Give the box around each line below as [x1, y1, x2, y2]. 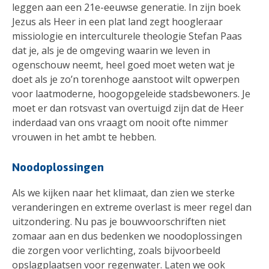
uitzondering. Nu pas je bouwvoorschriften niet [12, 215, 226, 229]
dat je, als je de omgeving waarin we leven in [12, 43, 210, 57]
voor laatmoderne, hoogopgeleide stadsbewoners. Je [12, 86, 250, 100]
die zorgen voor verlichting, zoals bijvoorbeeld [12, 244, 220, 258]
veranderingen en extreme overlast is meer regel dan [12, 201, 252, 214]
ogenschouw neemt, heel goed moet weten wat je [12, 58, 235, 71]
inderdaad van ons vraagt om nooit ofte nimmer [12, 115, 228, 129]
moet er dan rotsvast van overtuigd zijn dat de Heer [12, 101, 244, 115]
